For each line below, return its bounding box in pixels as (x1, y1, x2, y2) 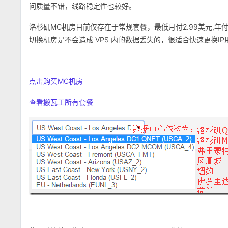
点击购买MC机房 (29, 77, 83, 85)
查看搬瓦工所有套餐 (29, 98, 93, 106)
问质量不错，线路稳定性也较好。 (29, 2, 136, 10)
